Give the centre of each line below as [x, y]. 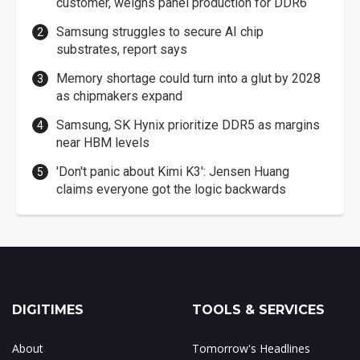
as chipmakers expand [119, 96]
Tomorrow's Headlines [251, 348]
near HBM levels [103, 142]
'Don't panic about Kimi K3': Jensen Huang [173, 171]
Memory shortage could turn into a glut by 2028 [188, 78]
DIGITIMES [48, 309]
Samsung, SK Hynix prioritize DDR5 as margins [188, 125]
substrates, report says [122, 49]
